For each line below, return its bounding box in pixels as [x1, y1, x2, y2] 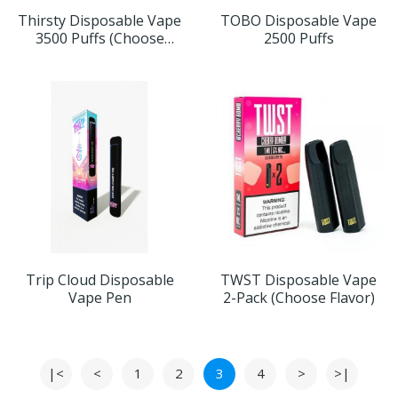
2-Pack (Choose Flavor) [222, 288, 375, 308]
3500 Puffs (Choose [35, 28, 164, 49]
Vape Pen [68, 288, 131, 308]
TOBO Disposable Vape [220, 11, 377, 31]
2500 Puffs [263, 28, 334, 49]
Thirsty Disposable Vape [18, 11, 181, 31]
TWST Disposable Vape [220, 270, 377, 291]
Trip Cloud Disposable [25, 270, 174, 291]
